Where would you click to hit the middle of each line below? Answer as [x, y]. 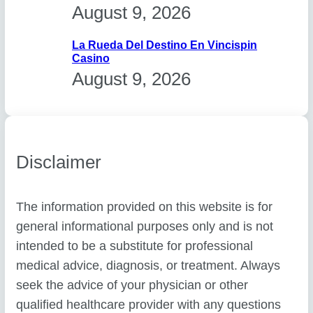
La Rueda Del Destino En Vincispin [165, 45]
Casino [91, 58]
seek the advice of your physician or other [132, 285]
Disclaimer [59, 162]
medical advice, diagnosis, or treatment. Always [148, 266]
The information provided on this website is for [145, 207]
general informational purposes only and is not [145, 227]
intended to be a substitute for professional [135, 246]
